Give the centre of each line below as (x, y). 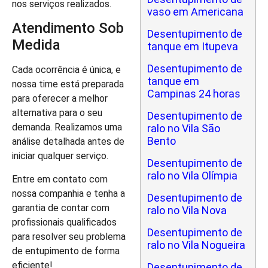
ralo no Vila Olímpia (192, 176)
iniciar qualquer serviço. (60, 156)
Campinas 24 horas (194, 94)
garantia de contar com (61, 208)
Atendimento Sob (68, 28)
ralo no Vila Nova (187, 210)
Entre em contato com (60, 179)
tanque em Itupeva (193, 46)
